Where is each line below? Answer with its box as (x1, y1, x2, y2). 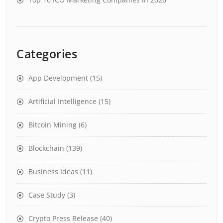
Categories (16, 45, 77, 62)
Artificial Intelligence (28, 96, 97, 106)
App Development (28, 73, 88, 83)
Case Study (28, 190, 65, 200)
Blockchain (28, 143, 64, 153)
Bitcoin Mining (28, 119, 77, 129)
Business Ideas (28, 166, 78, 176)
